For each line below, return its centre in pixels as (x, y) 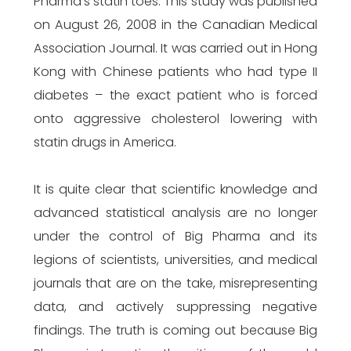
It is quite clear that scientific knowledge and (175, 189)
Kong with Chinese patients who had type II (175, 72)
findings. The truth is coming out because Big (175, 330)
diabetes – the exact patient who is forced (175, 95)
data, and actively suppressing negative (175, 307)
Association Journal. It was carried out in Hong (175, 48)
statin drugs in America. (105, 142)
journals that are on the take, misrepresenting (175, 283)
